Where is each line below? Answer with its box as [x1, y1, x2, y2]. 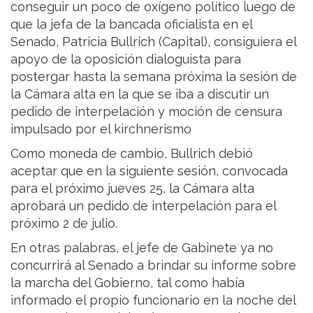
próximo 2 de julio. [10, 216, 117, 231]
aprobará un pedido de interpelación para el [10, 198, 276, 214]
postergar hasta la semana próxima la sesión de [10, 69, 297, 85]
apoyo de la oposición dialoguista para [10, 52, 241, 67]
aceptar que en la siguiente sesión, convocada [10, 163, 288, 179]
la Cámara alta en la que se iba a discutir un [10, 87, 269, 102]
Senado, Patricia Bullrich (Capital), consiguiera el [10, 34, 296, 50]
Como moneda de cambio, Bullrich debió [10, 146, 253, 161]
